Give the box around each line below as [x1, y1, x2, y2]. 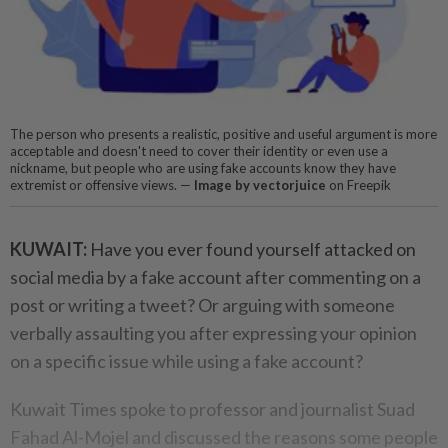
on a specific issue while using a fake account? [10, 350, 363, 373]
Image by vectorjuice [194, 177, 326, 194]
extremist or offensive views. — [10, 177, 194, 194]
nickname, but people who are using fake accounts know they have [10, 160, 396, 177]
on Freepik [326, 177, 391, 194]
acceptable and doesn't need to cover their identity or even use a [10, 143, 388, 160]
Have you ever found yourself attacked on [87, 238, 416, 261]
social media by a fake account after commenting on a [10, 266, 421, 289]
